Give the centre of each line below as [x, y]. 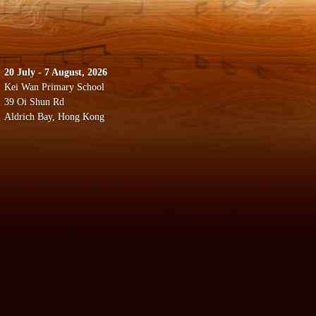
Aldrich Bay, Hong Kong [54, 117]
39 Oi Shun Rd [34, 102]
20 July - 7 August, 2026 [56, 72]
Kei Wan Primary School [54, 87]
